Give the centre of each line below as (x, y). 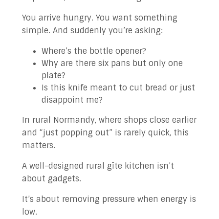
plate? (53, 76)
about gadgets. (51, 179)
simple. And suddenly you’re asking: (92, 31)
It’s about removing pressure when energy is (109, 199)
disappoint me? (72, 100)
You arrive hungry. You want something (99, 18)
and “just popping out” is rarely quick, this (105, 133)
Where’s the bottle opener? (94, 51)
